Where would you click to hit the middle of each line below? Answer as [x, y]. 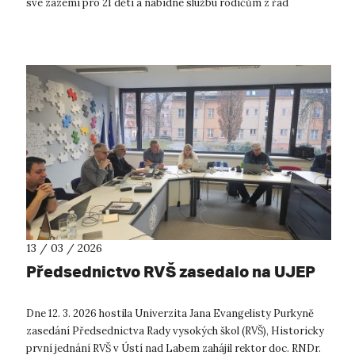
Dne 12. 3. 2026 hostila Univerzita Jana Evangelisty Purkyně [170, 314]
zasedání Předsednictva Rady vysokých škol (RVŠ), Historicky [175, 331]
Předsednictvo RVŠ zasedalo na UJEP [171, 272]
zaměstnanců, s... [68, 20]
